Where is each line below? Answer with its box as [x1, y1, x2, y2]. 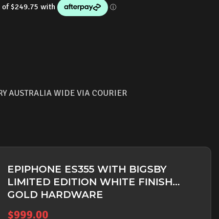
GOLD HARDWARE [7, 189, 103, 200]
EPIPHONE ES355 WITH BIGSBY [7, 163, 167, 175]
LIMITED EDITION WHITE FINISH [7, 176, 173, 188]
